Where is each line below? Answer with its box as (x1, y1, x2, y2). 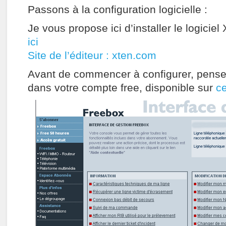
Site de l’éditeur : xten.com (28, 49, 156, 62)
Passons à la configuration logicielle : (28, 4, 207, 16)
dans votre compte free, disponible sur (28, 82, 216, 94)
